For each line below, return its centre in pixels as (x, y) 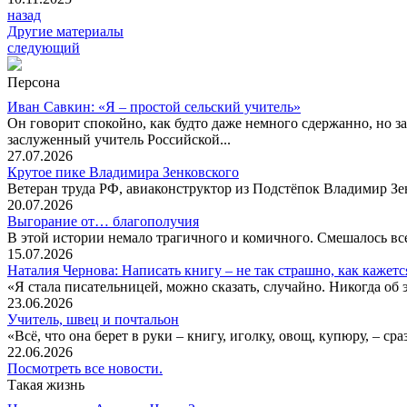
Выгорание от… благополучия (103, 222)
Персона (34, 83)
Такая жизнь (46, 385)
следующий (44, 48)
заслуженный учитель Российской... (119, 140)
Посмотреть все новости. (85, 369)
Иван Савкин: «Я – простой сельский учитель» (154, 107)
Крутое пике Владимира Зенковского (123, 173)
